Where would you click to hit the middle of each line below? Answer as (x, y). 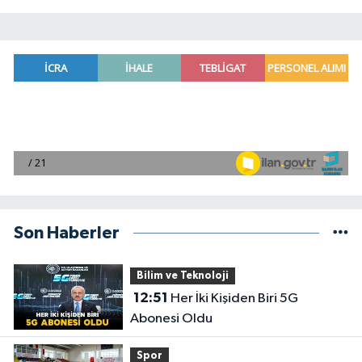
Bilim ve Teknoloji (182, 276)
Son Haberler (67, 234)
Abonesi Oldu (171, 319)
